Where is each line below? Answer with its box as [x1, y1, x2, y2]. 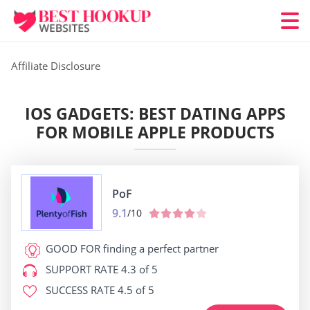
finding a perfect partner [100, 241, 219, 255]
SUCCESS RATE [46, 283, 115, 297]
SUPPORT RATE [46, 262, 118, 276]
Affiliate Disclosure [11, 59, 100, 73]
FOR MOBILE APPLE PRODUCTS [35, 121, 275, 143]
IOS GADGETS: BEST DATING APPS [24, 102, 286, 125]
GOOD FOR [46, 241, 100, 255]
